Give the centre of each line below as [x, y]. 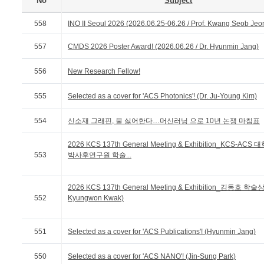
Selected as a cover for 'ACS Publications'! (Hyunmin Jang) [162, 232]
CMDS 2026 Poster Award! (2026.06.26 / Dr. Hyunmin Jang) [163, 47]
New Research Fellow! [104, 71]
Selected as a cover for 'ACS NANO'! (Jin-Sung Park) [152, 256]
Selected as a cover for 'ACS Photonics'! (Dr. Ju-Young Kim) [162, 96]
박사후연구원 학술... [100, 155]
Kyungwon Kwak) [96, 198]
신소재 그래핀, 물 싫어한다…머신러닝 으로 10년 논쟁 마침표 [164, 121]
